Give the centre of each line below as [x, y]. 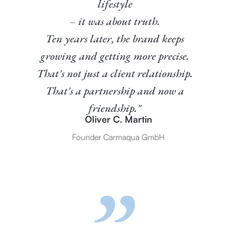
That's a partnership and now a [115, 91]
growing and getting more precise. [115, 56]
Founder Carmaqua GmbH [118, 137]
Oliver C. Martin [118, 119]
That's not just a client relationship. [115, 73]
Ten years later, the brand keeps [115, 39]
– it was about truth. [115, 21]
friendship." [115, 108]
